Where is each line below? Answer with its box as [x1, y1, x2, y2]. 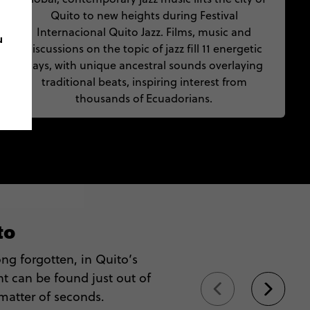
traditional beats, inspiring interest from [41, 74, 247, 89]
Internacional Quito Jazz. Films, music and [37, 24, 251, 39]
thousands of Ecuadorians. [75, 91, 212, 106]
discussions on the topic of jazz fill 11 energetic [26, 41, 262, 56]
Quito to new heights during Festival [50, 8, 238, 23]
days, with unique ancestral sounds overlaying [25, 57, 263, 73]
